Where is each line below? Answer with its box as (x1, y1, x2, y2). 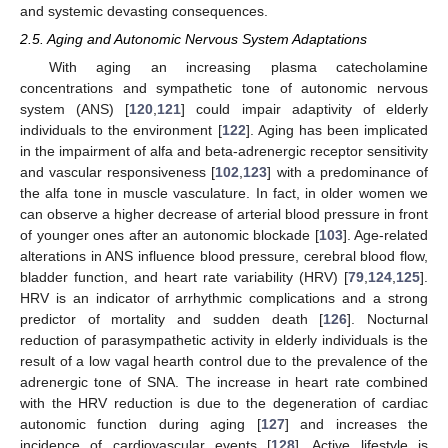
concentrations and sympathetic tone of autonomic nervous (20, 80, 428, 97)
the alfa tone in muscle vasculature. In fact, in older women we (20, 185, 428, 202)
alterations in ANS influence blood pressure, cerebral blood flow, (20, 248, 428, 265)
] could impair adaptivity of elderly (181, 101, 429, 118)
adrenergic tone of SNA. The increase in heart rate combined (20, 374, 428, 391)
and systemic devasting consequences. (20, 2, 268, 19)
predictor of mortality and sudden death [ (20, 311, 324, 328)
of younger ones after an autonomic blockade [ (20, 227, 319, 244)
